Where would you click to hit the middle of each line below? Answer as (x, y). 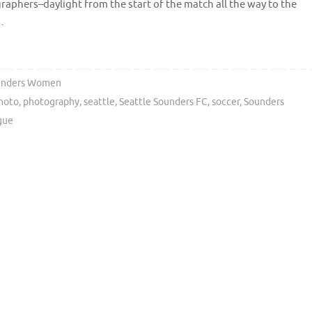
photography (52, 102)
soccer (226, 102)
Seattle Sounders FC (164, 102)
